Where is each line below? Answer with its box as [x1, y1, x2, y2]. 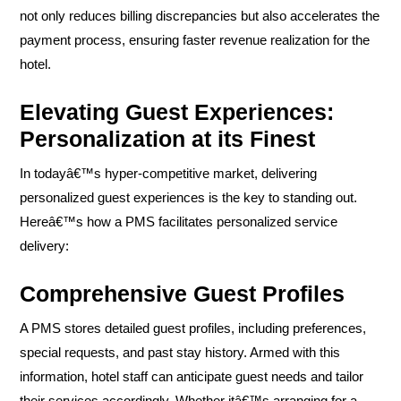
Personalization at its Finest [20, 125, 315, 151]
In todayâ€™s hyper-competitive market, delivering [20, 165, 317, 181]
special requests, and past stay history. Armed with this [20, 344, 340, 360]
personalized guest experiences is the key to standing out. [20, 189, 357, 205]
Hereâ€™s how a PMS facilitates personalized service [20, 213, 337, 229]
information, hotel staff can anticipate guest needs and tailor [20, 368, 363, 384]
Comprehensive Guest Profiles [20, 280, 345, 306]
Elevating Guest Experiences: [20, 98, 334, 124]
